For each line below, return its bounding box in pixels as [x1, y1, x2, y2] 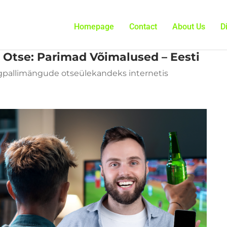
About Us [172, 22, 205, 31]
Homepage [74, 22, 114, 31]
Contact [129, 22, 157, 31]
